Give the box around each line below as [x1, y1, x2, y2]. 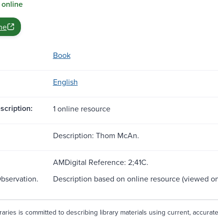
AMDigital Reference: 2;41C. [53, 156, 148, 167]
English [53, 76, 78, 87]
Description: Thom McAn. [53, 129, 139, 141]
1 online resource [53, 103, 110, 114]
